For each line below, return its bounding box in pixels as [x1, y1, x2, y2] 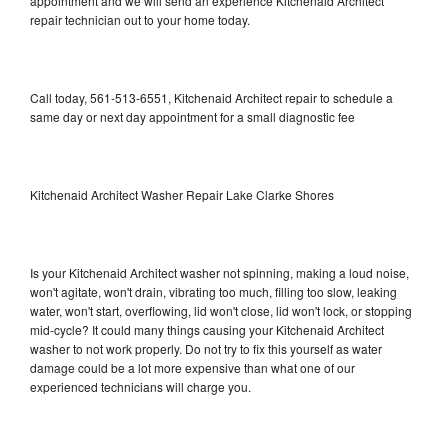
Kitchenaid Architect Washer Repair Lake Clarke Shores [30, 185, 334, 203]
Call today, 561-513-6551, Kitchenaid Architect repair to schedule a [30, 88, 393, 106]
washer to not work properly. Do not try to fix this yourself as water [30, 339, 382, 357]
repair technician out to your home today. [30, 10, 250, 28]
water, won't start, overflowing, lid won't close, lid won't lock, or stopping [30, 301, 412, 319]
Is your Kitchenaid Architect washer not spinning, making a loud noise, [30, 263, 409, 281]
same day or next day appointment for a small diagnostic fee [30, 107, 355, 125]
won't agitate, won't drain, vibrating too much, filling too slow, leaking [30, 282, 397, 300]
